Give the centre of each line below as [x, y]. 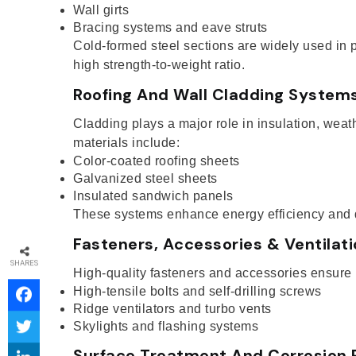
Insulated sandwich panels [153, 195]
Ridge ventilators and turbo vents [172, 308]
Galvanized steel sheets [145, 178]
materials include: [126, 142]
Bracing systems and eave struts [170, 27]
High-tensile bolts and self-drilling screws [197, 291]
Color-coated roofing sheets [157, 161]
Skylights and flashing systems [166, 326]
